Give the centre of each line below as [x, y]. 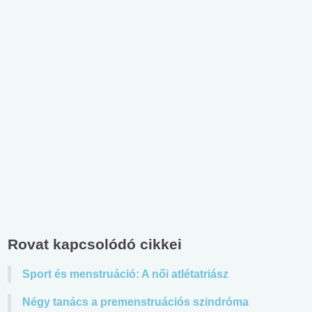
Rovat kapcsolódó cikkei [95, 244]
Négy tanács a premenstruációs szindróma [135, 302]
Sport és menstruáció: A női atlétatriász [125, 274]
